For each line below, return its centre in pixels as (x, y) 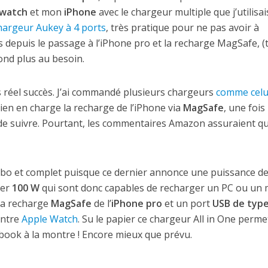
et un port (187, 204)
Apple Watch (49, 219)
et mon (45, 12)
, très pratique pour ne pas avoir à (182, 28)
